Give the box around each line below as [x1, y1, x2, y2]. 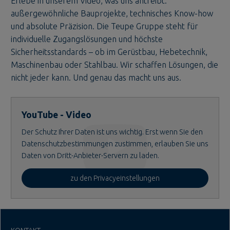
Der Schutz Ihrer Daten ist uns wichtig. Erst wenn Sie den [22, 128, 203, 137]
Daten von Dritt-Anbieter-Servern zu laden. [22, 151, 159, 160]
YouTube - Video [22, 110, 91, 120]
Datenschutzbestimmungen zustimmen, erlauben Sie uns [22, 140, 208, 148]
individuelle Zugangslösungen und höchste [11, 34, 163, 44]
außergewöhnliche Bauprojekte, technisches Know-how [11, 9, 213, 18]
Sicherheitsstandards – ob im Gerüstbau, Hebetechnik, [11, 47, 207, 57]
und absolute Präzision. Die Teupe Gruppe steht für [11, 22, 198, 31]
